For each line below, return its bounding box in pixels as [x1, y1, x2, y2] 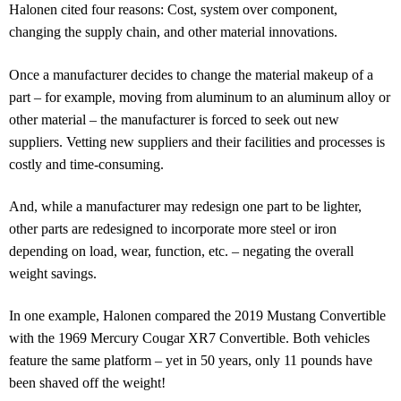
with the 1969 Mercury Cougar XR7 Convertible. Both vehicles [9, 330, 370, 346]
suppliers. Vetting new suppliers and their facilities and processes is [9, 133, 385, 149]
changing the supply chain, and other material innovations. [9, 24, 337, 40]
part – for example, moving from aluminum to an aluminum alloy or [9, 89, 390, 105]
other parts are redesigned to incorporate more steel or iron [9, 220, 337, 236]
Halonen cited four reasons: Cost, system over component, [9, 2, 337, 18]
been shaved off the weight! [9, 375, 166, 391]
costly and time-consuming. [9, 156, 164, 172]
